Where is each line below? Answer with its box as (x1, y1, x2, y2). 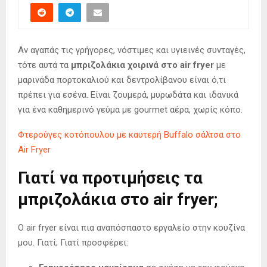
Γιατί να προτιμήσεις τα (18, 167, 203, 188)
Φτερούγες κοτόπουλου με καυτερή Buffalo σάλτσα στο (18, 129, 241, 140)
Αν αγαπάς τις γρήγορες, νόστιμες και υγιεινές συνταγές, (18, 44, 246, 55)
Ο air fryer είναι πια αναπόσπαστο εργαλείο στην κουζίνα (18, 222, 245, 233)
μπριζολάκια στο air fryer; (18, 189, 218, 209)
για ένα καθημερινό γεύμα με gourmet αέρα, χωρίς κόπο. (18, 104, 243, 115)
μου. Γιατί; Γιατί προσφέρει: (18, 237, 128, 248)
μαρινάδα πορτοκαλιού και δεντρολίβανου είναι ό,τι (18, 74, 226, 85)
